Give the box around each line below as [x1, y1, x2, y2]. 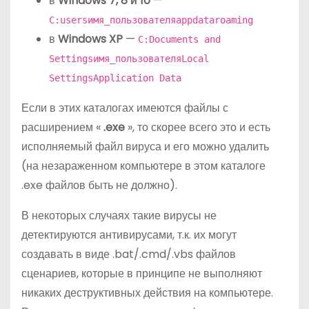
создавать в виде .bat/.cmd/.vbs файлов [21, 246, 236, 262]
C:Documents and [138, 33, 221, 45]
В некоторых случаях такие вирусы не [21, 207, 217, 223]
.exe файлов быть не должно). [21, 177, 177, 193]
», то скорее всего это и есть [128, 119, 270, 135]
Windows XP [58, 30, 126, 47]
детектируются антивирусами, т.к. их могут [21, 226, 237, 243]
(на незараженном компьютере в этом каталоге [21, 157, 266, 174]
